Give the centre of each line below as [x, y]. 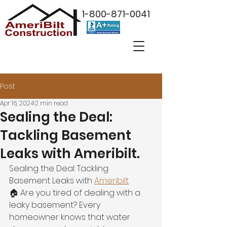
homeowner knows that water [71, 217]
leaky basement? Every [56, 205]
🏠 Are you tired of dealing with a [76, 193]
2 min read [51, 103]
